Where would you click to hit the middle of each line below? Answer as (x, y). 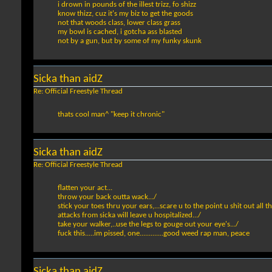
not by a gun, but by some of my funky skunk (130, 41)
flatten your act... (85, 188)
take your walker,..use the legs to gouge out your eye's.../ (148, 225)
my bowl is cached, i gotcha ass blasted (120, 32)
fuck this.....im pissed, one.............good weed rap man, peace (154, 234)
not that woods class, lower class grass (119, 23)
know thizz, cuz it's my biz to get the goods (125, 14)
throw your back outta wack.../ (107, 197)
